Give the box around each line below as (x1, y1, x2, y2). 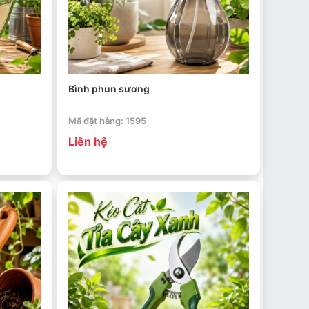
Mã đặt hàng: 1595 (68, 115, 146, 127)
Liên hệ (68, 134, 108, 149)
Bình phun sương (68, 83, 150, 95)
